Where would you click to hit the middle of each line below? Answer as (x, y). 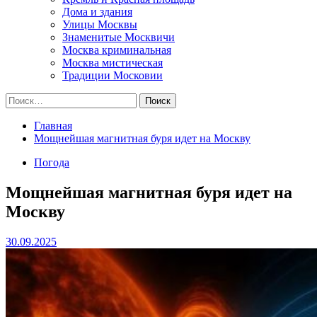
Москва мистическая (113, 63)
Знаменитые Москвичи (119, 37)
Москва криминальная (117, 50)
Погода (52, 162)
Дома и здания (97, 12)
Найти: (22, 99)
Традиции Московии (113, 75)
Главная (53, 126)
